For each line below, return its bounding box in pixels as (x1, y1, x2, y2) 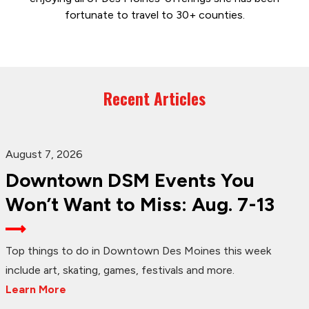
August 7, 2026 (6, 147, 83, 161)
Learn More (6, 282, 66, 296)
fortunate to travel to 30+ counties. (64, 8, 245, 21)
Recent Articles (103, 86, 206, 110)
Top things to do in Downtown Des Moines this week (6, 243, 271, 257)
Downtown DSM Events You (6, 168, 255, 192)
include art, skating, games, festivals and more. (6, 263, 235, 277)
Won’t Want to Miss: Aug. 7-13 (6, 192, 275, 216)
